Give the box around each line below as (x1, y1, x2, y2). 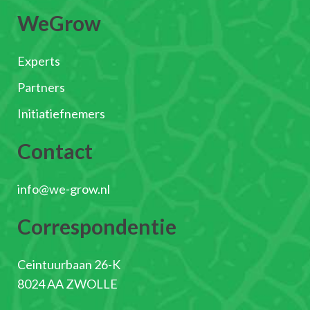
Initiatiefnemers (17, 106, 105, 122)
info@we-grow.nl (17, 181, 110, 197)
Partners (17, 80, 65, 95)
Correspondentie (17, 214, 176, 239)
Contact (17, 138, 93, 164)
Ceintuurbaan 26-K (17, 257, 120, 273)
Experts (17, 53, 60, 69)
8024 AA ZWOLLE (17, 276, 118, 292)
